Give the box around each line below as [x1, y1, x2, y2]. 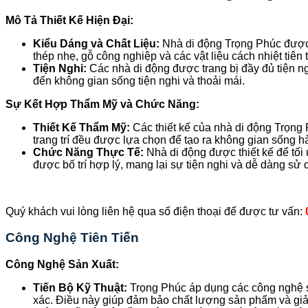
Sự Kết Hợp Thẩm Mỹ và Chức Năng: [5, 98, 199, 110]
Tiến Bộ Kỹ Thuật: [33, 282, 127, 294]
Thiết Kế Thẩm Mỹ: [33, 121, 130, 133]
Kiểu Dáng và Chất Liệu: [33, 37, 159, 49]
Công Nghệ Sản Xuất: [5, 258, 119, 271]
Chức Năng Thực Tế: [33, 146, 144, 158]
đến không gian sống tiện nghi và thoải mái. [33, 74, 245, 87]
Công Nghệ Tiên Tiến [5, 230, 139, 245]
